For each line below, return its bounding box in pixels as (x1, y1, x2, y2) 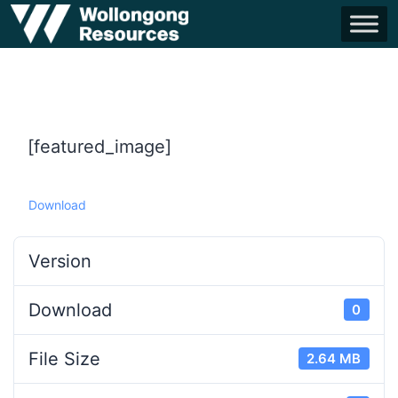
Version (28, 250, 92, 272)
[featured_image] (28, 135, 171, 157)
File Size (28, 347, 100, 370)
